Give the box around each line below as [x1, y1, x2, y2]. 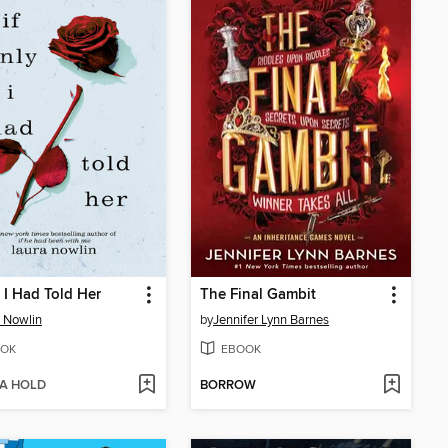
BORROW [200, 377, 256, 395]
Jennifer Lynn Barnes [213, 311, 329, 328]
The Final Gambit [200, 285, 316, 304]
